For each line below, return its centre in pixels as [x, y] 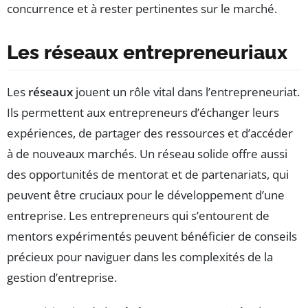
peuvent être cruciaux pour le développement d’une [146, 195]
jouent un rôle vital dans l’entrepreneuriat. [186, 92]
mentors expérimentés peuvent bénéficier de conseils [152, 236]
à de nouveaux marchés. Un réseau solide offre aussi [147, 154]
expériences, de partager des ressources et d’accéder [150, 133]
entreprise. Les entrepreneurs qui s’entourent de [138, 216]
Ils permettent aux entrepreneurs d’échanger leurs [143, 113]
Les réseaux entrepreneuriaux [147, 53]
